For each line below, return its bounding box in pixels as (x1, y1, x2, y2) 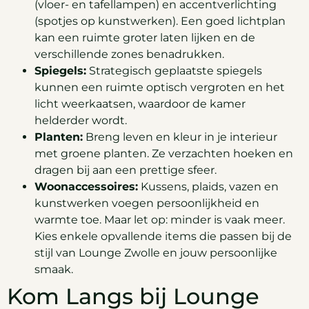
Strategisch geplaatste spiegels (86, 64, 262, 78)
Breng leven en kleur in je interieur (83, 130, 277, 144)
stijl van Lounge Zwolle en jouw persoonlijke (34, 246, 277, 260)
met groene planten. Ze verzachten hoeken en (34, 147, 293, 161)
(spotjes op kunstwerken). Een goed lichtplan (34, 14, 286, 28)
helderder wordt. (34, 114, 127, 128)
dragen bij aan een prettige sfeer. (34, 163, 217, 177)
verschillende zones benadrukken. (34, 48, 224, 61)
